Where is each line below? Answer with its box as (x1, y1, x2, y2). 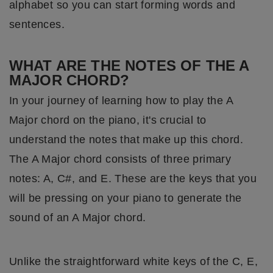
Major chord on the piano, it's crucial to (9, 114, 207, 127)
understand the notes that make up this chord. (9, 133, 243, 146)
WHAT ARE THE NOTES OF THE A (9, 57, 249, 74)
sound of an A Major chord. (9, 211, 146, 224)
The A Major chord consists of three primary (9, 153, 232, 166)
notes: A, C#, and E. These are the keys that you (9, 172, 257, 185)
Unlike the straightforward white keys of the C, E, (9, 255, 258, 268)
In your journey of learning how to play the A (9, 94, 233, 107)
